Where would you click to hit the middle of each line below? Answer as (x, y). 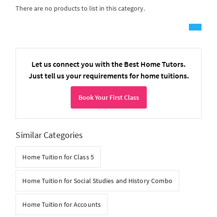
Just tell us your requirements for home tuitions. (108, 76)
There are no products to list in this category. (80, 8)
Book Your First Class (108, 97)
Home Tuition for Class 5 (58, 157)
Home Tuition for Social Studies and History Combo (98, 181)
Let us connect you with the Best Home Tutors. (108, 64)
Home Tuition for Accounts (62, 204)
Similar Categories (49, 135)
